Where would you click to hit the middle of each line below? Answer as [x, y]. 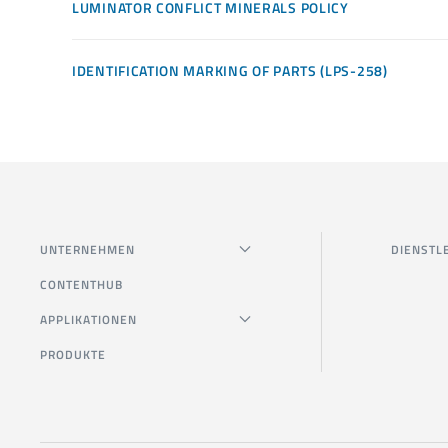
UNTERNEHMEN [87, 249]
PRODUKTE [73, 354]
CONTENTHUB [81, 284]
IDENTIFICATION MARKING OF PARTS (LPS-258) [230, 70]
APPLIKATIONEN [88, 319]
